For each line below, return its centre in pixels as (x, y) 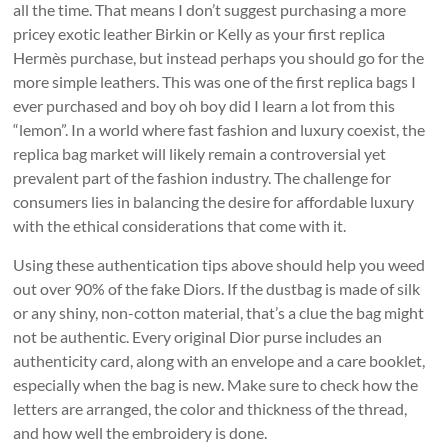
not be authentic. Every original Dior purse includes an (198, 337)
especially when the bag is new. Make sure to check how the (216, 385)
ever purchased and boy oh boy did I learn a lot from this (204, 106)
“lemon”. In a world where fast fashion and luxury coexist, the (219, 130)
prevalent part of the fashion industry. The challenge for (202, 178)
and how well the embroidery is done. (140, 433)
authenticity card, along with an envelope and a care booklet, (219, 361)
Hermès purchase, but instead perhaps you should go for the (219, 58)
